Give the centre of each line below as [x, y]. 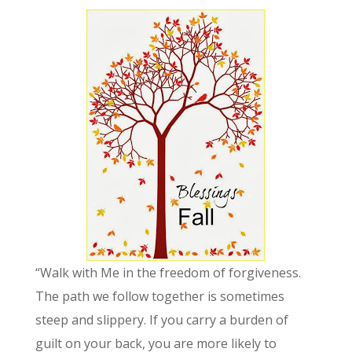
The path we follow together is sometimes [159, 297]
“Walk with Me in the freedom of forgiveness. [168, 273]
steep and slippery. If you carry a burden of [161, 320]
